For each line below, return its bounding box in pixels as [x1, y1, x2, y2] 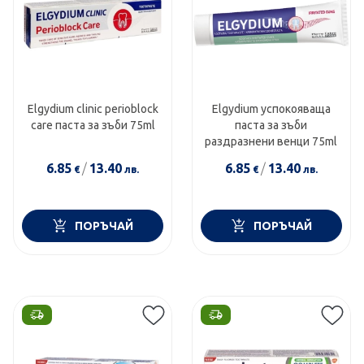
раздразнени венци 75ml [205, 134, 338, 148]
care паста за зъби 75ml [30, 118, 155, 132]
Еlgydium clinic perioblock [27, 102, 158, 115]
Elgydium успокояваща [211, 102, 331, 115]
